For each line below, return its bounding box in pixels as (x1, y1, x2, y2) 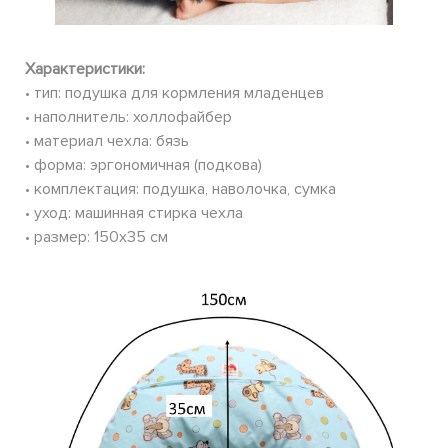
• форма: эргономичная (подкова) (25, 154, 262, 175)
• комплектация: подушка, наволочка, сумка (25, 178, 336, 199)
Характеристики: (25, 58, 145, 79)
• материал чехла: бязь (25, 130, 189, 151)
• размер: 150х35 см (25, 226, 168, 247)
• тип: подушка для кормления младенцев (25, 82, 324, 103)
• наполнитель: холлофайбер (25, 106, 232, 127)
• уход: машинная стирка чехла (25, 202, 243, 223)
